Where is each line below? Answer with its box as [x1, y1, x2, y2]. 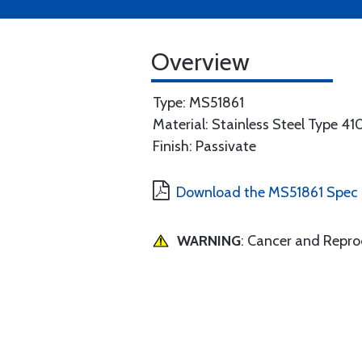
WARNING [177, 232, 241, 250]
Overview [151, 47, 250, 77]
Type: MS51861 [153, 94, 244, 112]
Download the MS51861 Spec [176, 183, 358, 201]
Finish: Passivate [153, 137, 256, 155]
